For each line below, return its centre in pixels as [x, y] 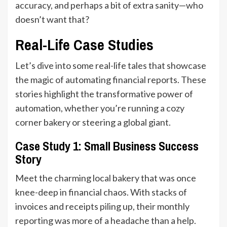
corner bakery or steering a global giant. [93, 122]
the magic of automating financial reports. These [111, 79]
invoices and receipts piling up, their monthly [102, 206]
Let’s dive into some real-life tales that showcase [111, 65]
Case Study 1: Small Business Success [107, 146]
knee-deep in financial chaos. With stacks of [101, 192]
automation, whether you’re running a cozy [100, 108]
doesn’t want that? [52, 19]
